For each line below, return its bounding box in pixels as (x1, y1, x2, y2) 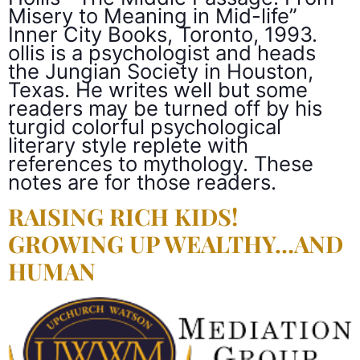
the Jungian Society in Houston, (8, 58, 313, 84)
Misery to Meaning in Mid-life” (8, 2, 297, 28)
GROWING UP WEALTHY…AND (8, 228, 343, 260)
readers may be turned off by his (8, 95, 322, 121)
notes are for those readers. (8, 169, 276, 194)
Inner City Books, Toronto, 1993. (8, 21, 317, 47)
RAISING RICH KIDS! (8, 201, 238, 232)
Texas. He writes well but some (8, 76, 308, 102)
